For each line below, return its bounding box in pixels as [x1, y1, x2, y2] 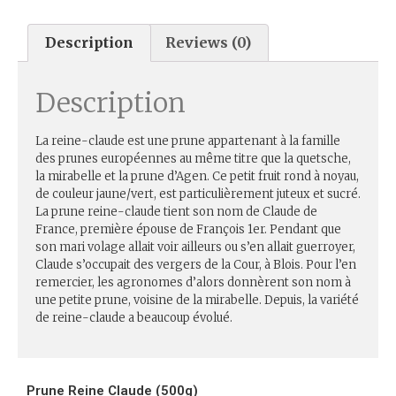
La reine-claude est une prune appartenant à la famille [35, 133, 340, 149]
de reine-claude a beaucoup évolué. [35, 310, 232, 326]
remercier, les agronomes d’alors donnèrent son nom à [35, 275, 351, 291]
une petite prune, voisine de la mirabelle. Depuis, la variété [35, 293, 359, 308]
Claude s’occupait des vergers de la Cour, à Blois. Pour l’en [35, 257, 356, 273]
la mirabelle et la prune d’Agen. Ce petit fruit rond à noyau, [35, 169, 359, 185]
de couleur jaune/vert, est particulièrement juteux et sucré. [35, 187, 361, 202]
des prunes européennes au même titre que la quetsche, [35, 151, 351, 167]
